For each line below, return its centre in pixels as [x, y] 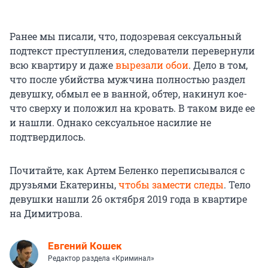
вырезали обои [152, 65]
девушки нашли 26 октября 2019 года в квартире [128, 199]
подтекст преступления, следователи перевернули [132, 51]
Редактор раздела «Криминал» [101, 259]
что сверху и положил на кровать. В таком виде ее [132, 108]
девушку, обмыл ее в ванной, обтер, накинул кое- [128, 94]
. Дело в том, [218, 65]
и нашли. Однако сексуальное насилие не [110, 123]
